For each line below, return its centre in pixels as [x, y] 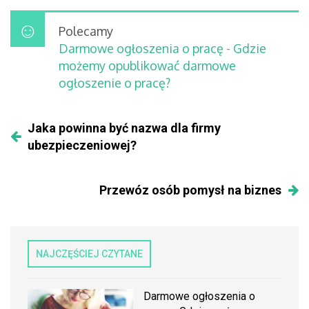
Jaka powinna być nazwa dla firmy [124, 128]
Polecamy [86, 31]
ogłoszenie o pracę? [114, 83]
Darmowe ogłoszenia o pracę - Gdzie [162, 49]
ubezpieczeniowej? [82, 146]
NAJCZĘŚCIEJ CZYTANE [89, 254]
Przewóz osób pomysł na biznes [190, 190]
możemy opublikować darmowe [147, 66]
